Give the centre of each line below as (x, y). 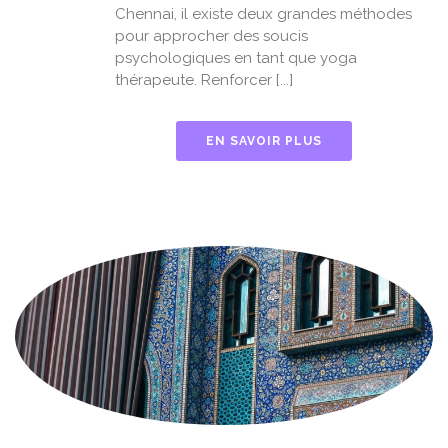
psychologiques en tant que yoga (236, 57)
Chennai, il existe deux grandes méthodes (263, 13)
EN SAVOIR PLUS (264, 140)
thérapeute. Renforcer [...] (204, 79)
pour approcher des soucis (211, 35)
